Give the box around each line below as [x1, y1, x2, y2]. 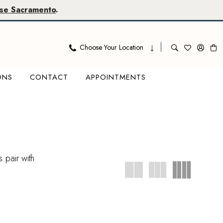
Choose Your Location [80, 42, 143, 52]
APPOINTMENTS [85, 71, 146, 83]
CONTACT [29, 71, 68, 83]
